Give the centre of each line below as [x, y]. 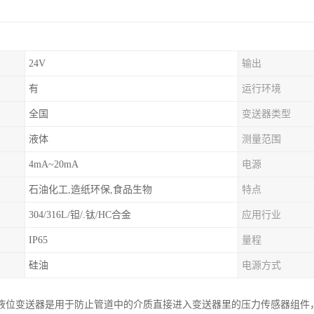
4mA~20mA [54, 164]
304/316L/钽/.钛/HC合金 [80, 215]
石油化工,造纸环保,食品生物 [90, 190]
